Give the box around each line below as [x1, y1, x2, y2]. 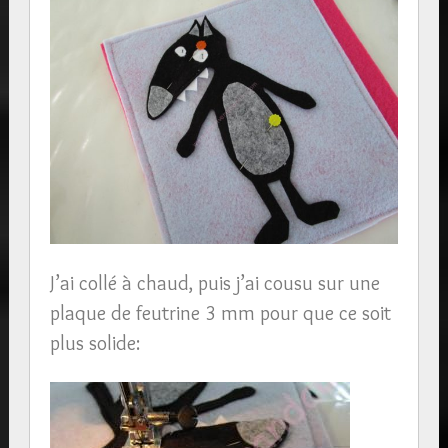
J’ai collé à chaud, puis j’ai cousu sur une [49, 270, 380, 295]
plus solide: [49, 330, 140, 355]
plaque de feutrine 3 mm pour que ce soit [49, 300, 391, 325]
